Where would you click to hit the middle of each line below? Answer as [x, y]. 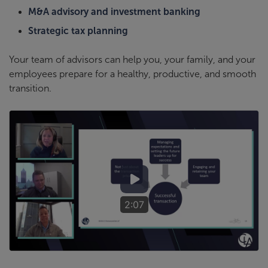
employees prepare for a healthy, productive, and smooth [133, 74]
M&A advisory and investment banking [114, 11]
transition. [30, 88]
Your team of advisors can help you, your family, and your [132, 59]
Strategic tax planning [78, 31]
